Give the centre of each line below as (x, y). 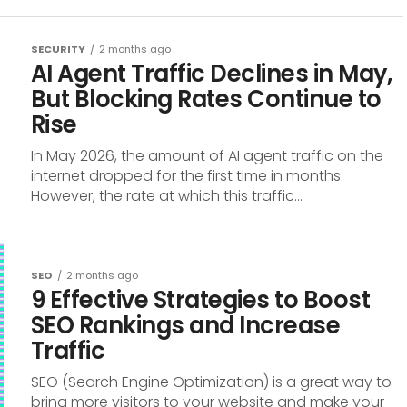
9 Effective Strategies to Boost (201, 300)
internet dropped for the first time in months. (187, 176)
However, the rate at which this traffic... (167, 196)
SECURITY (58, 49)
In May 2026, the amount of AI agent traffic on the (207, 156)
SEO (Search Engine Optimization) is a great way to (211, 382)
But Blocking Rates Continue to (206, 99)
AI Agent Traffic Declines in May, (212, 74)
